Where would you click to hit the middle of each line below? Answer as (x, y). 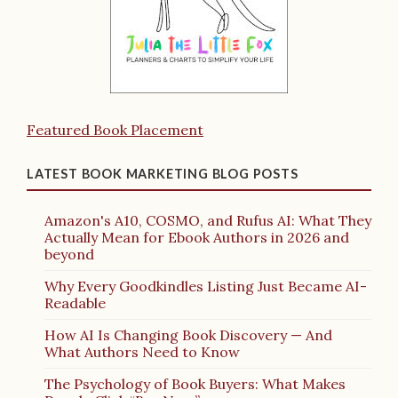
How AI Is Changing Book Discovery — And (188, 335)
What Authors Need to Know (142, 352)
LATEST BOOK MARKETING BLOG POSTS (163, 174)
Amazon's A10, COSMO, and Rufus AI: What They (208, 221)
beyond (69, 255)
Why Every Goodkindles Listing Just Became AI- (206, 287)
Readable (75, 303)
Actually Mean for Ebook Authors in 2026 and (197, 238)
